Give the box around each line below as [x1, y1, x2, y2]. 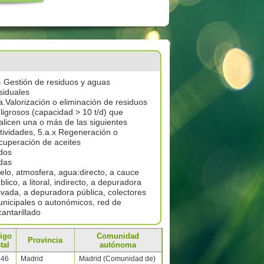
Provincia [28, 236, 62, 245]
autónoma [100, 240, 136, 249]
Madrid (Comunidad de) [78, 255, 156, 263]
